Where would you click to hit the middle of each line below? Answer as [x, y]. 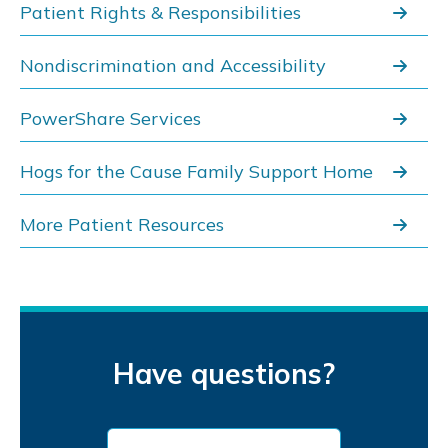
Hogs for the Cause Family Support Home [196, 171]
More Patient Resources [122, 224]
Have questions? [224, 373]
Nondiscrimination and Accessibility [173, 65]
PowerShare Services [110, 118]
